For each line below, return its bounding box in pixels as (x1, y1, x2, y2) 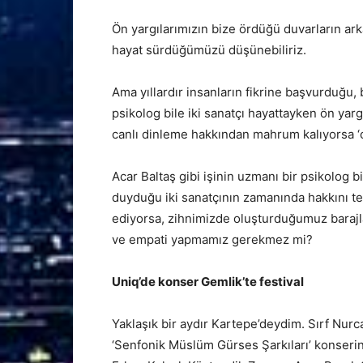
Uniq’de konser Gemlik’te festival (112, 273, 304, 289)
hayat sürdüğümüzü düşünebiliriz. (112, 41, 306, 58)
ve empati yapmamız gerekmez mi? (112, 231, 313, 247)
